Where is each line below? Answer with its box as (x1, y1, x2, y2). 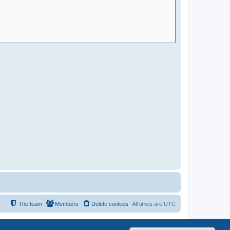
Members (55, 201, 79, 207)
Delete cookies (91, 201, 128, 207)
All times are (132, 201, 164, 207)
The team (18, 201, 42, 207)
